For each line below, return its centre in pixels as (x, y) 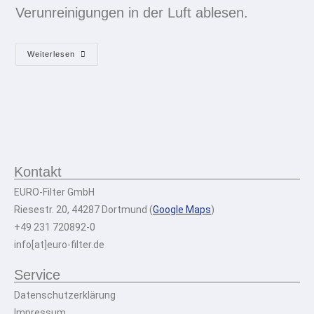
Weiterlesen (52, 54)
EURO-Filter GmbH (54, 192)
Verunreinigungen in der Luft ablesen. (132, 13)
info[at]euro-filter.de (59, 245)
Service (37, 275)
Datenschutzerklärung (65, 295)
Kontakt (38, 172)
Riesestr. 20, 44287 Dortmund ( (83, 210)
